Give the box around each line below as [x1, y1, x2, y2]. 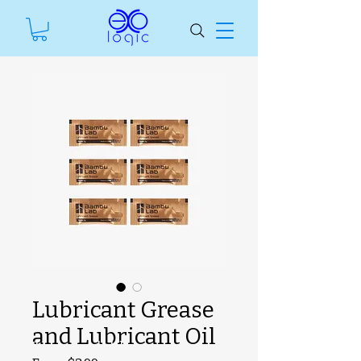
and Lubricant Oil [32, 322, 216, 350]
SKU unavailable [16, 337, 133, 356]
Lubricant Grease [32, 296, 214, 323]
